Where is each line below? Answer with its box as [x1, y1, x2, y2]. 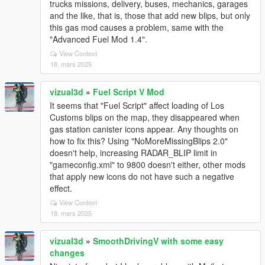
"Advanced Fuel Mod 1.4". [50, 33, 147, 45]
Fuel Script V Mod [93, 86, 164, 98]
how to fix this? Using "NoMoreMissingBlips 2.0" [50, 135, 228, 147]
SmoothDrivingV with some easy [93, 235, 224, 247]
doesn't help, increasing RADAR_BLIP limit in [50, 147, 217, 159]
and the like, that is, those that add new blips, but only [50, 9, 250, 21]
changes [50, 247, 85, 258]
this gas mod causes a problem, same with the [50, 21, 224, 33]
